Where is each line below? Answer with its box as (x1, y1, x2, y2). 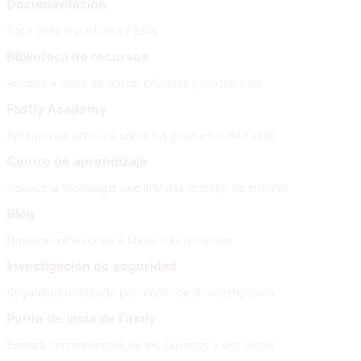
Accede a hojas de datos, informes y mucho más (6, 76, 262, 89)
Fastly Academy (6, 101, 106, 117)
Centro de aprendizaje (6, 153, 147, 169)
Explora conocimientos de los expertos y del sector (6, 338, 275, 351)
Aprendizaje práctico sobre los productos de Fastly (6, 128, 276, 142)
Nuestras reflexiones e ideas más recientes (6, 233, 232, 247)
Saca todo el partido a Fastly (6, 23, 158, 37)
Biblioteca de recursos (6, 48, 148, 64)
